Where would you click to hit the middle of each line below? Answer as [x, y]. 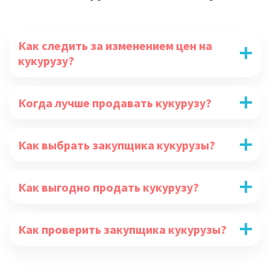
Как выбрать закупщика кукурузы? [117, 145]
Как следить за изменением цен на [115, 45]
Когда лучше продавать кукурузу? [115, 102]
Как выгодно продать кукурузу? [108, 187]
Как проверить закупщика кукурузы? [122, 229]
